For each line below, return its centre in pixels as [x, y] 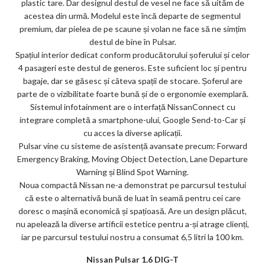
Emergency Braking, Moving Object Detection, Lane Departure [132, 159]
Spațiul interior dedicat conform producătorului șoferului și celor [132, 54]
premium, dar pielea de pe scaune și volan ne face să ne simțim [132, 28]
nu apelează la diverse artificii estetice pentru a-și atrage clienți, [132, 224]
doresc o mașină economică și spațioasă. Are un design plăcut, [132, 211]
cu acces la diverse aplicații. [132, 132]
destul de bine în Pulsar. [132, 41]
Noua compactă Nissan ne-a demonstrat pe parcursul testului [132, 185]
